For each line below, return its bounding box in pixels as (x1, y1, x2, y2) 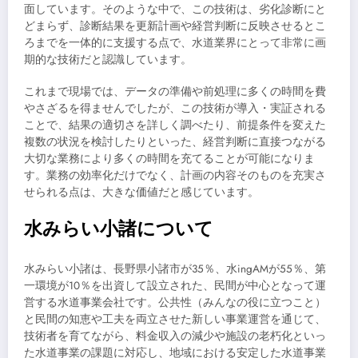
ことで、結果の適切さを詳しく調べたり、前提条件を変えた (24, 117, 326, 133)
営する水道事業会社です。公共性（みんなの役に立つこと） (24, 294, 326, 310)
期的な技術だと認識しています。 (24, 51, 192, 67)
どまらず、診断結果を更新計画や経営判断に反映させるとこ (24, 18, 326, 34)
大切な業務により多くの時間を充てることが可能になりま (24, 151, 315, 167)
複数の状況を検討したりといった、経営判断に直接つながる (24, 134, 326, 150)
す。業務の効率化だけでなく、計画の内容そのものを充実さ (24, 168, 326, 184)
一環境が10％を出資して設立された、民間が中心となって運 (24, 277, 326, 293)
